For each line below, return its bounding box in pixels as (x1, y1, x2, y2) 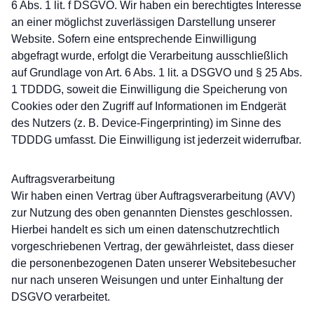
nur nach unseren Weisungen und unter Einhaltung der (11, 274, 283, 286)
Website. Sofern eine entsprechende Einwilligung (11, 33, 257, 45)
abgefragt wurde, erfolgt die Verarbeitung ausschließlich (11, 50, 288, 62)
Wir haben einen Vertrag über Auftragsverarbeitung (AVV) (11, 190, 295, 202)
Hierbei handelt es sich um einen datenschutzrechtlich (11, 224, 280, 235)
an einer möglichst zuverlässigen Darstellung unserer (11, 16, 275, 28)
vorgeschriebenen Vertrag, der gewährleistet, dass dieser (11, 240, 294, 252)
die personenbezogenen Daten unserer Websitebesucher (11, 257, 296, 269)
